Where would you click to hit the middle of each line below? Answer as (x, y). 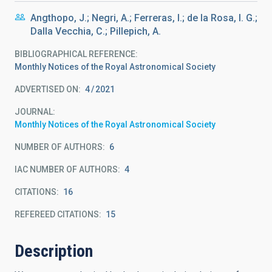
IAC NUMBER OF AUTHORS (66, 169)
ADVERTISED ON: (48, 89)
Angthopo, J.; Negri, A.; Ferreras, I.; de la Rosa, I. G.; (144, 18)
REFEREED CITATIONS (57, 214)
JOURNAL (34, 112)
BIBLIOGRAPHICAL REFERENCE (75, 54)
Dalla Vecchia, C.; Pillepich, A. (96, 31)
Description (54, 251)
